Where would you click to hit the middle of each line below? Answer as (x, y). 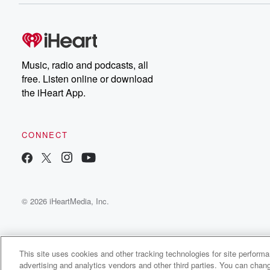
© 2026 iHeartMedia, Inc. (65, 201)
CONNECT (45, 135)
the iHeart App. (54, 93)
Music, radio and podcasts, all (85, 65)
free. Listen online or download (87, 79)
